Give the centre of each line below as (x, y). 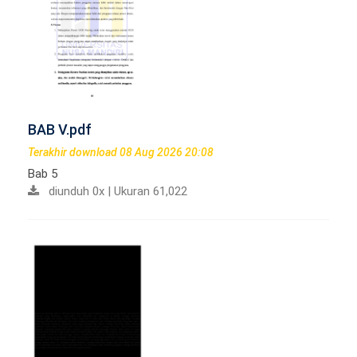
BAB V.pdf (60, 130)
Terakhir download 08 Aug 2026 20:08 (121, 153)
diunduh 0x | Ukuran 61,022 (113, 192)
